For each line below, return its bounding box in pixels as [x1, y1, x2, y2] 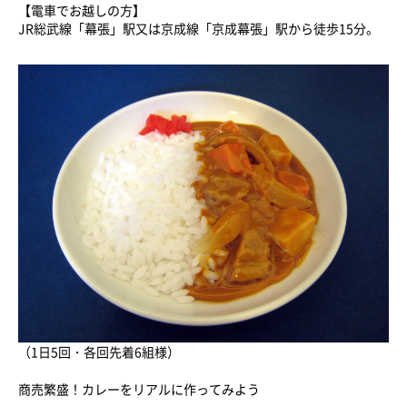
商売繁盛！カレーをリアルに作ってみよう [18, 380, 260, 398]
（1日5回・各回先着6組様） [18, 342, 180, 361]
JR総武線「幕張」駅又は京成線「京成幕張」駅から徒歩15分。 [18, 19, 379, 37]
